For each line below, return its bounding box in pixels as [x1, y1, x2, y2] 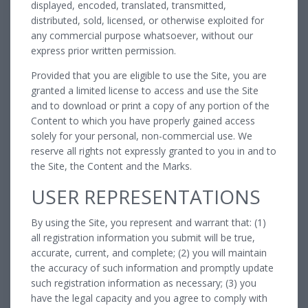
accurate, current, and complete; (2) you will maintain [31, 245, 267, 259]
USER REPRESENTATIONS [31, 183, 261, 210]
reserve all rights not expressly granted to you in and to [31, 144, 276, 157]
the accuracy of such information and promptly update [31, 261, 274, 274]
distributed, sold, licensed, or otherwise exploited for [31, 13, 264, 27]
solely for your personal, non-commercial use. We [31, 129, 252, 142]
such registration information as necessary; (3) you [31, 276, 256, 289]
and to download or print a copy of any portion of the [31, 98, 269, 112]
